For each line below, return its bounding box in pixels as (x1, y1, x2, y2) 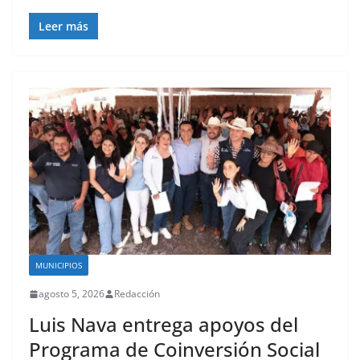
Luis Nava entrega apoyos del (29, 311, 298, 338)
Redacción (114, 287, 160, 301)
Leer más (39, 18, 88, 34)
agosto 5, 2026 (39, 287, 104, 301)
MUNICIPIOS (35, 260, 82, 272)
